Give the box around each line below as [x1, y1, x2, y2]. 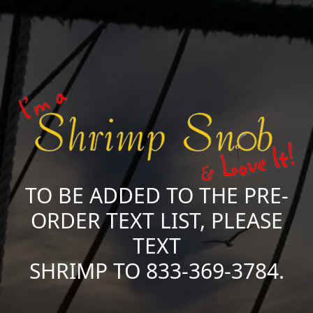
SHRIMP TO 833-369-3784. [29, 256, 284, 286]
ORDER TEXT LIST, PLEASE [30, 206, 283, 235]
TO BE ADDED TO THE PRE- [24, 181, 289, 210]
